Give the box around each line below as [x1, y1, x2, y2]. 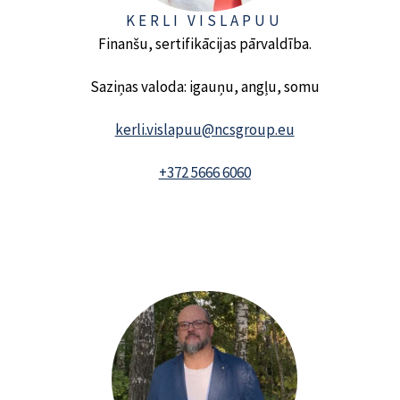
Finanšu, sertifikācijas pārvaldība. [97, 33, 312, 54]
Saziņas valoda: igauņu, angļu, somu [89, 76, 320, 96]
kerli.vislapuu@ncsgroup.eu [114, 119, 295, 139]
